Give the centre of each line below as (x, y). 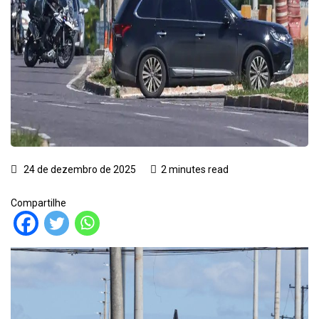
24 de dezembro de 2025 (79, 170)
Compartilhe (38, 203)
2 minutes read (195, 170)
